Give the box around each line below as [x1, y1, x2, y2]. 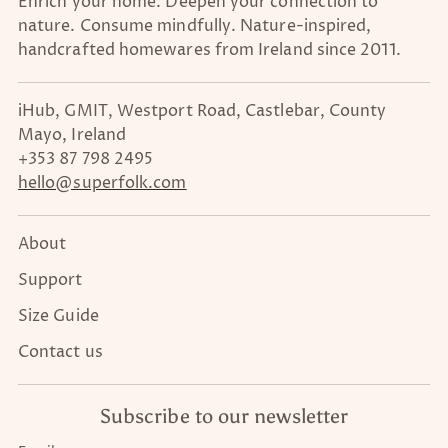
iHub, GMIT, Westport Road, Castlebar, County [18, 100, 387, 123]
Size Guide [18, 305, 99, 328]
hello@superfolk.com [18, 172, 187, 195]
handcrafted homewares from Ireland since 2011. [18, 39, 401, 62]
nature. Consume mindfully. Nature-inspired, [18, 15, 372, 38]
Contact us [18, 341, 103, 364]
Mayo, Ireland [18, 124, 127, 147]
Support [18, 269, 83, 292]
